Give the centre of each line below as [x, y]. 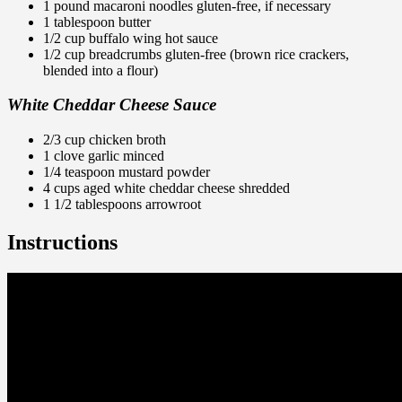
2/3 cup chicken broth [105, 140]
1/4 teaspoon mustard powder [127, 172]
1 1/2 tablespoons [94, 205]
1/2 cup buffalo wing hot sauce [131, 38]
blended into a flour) [100, 70]
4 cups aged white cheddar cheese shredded [166, 188]
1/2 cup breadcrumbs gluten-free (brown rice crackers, [196, 54]
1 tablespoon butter [97, 22]
